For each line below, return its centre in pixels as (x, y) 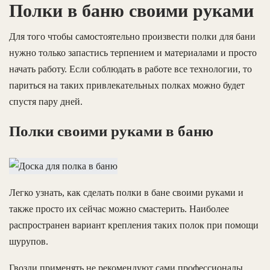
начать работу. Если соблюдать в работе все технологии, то (130, 69)
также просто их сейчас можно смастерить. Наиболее (119, 209)
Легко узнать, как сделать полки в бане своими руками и (126, 193)
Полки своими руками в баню (111, 131)
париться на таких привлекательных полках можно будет (127, 85)
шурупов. (29, 242)
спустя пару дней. (46, 101)
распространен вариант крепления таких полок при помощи (134, 225)
